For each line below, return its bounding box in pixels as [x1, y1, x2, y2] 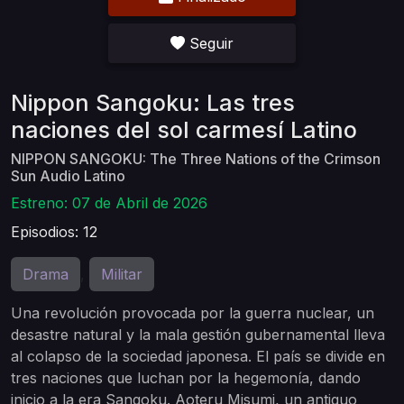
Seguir [189, 34, 234, 52]
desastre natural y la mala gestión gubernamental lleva [11, 326, 385, 344]
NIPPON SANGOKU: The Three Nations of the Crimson [11, 150, 381, 168]
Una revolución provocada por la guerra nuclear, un [11, 304, 374, 322]
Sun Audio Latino [11, 167, 125, 185]
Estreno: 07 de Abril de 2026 [11, 194, 207, 212]
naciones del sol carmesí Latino [11, 116, 357, 143]
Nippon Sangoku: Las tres [11, 89, 295, 116]
